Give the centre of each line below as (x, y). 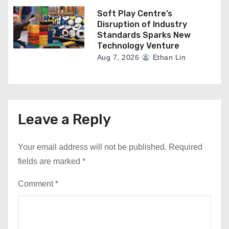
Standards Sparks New (144, 35)
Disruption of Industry (142, 24)
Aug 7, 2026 (118, 57)
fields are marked (50, 161)
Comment (37, 184)
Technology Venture (138, 45)
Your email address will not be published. (92, 147)
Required (186, 147)
